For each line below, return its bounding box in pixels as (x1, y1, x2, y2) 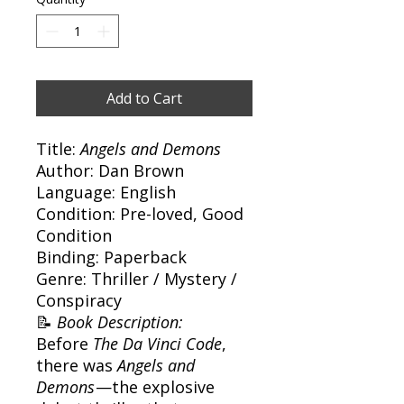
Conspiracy (36, 289, 122, 311)
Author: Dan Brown (36, 159, 184, 181)
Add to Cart (106, 87, 182, 108)
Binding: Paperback (36, 245, 187, 268)
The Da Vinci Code (93, 332, 222, 354)
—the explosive (96, 375, 215, 398)
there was (36, 353, 117, 376)
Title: (36, 137, 80, 160)
